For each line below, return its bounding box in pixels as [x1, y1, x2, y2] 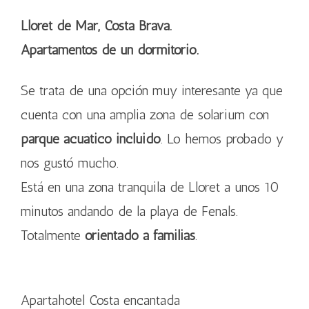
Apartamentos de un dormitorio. [21, 41, 199, 58]
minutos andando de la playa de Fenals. [21, 203, 238, 219]
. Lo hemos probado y [161, 130, 283, 147]
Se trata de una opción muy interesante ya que [21, 82, 283, 99]
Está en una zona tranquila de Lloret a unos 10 [21, 179, 279, 195]
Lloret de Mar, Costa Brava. [21, 17, 172, 34]
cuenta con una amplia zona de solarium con [21, 106, 269, 123]
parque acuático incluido [21, 130, 161, 147]
